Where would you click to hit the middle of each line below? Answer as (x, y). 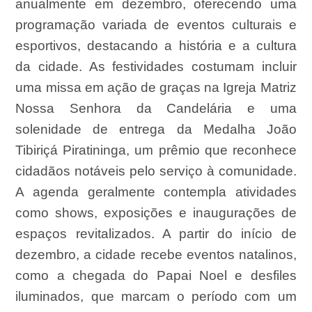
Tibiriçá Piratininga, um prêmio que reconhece (156, 150)
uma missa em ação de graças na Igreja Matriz (156, 88)
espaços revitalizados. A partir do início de (156, 234)
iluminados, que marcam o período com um (156, 297)
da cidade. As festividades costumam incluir (156, 67)
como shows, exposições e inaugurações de (156, 213)
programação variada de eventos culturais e (156, 25)
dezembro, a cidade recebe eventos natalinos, (156, 255)
